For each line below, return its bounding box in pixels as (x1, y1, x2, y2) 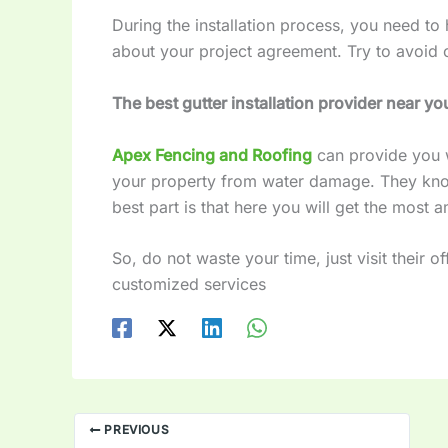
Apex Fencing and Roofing (112, 144, 312, 165)
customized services (112, 274, 266, 295)
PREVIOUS (100, 422, 170, 438)
